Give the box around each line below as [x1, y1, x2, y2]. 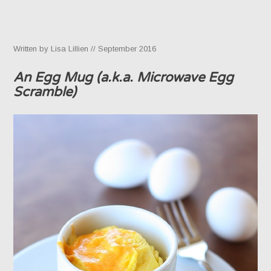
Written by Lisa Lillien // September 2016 [13, 44, 157, 53]
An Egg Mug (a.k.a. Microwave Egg [13, 69, 234, 85]
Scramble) [13, 83, 77, 100]
